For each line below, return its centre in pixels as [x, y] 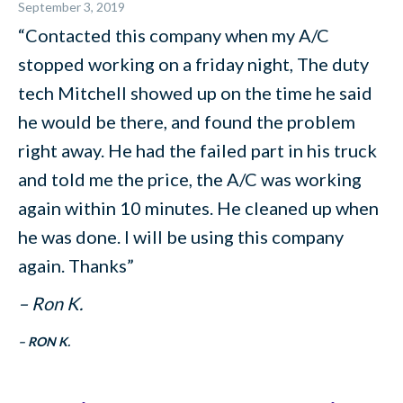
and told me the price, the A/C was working [190, 179]
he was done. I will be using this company [181, 237]
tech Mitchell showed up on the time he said [195, 93]
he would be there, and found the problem [187, 122]
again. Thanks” [76, 266]
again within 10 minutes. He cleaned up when [198, 208]
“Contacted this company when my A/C [174, 36]
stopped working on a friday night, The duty [193, 64]
